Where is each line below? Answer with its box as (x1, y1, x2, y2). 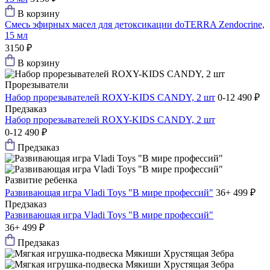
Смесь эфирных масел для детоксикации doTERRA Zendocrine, (5, 19, 265, 30)
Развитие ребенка (5, 175, 77, 186)
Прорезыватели (5, 80, 69, 90)
